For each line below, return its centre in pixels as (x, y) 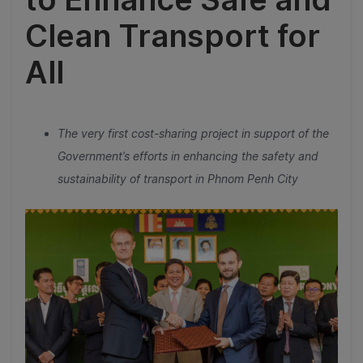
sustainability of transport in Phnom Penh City (178, 179)
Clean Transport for (173, 36)
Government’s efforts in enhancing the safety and (188, 156)
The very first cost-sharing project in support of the (193, 133)
